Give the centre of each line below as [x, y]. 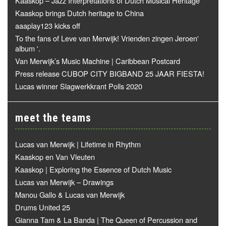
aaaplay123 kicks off [48, 25]
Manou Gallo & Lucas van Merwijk [70, 194]
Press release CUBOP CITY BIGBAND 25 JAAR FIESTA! [110, 73]
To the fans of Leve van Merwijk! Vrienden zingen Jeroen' [107, 38]
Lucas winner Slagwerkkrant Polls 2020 [79, 86]
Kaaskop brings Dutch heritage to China [79, 13]
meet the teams [53, 118]
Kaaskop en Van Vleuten [55, 157]
